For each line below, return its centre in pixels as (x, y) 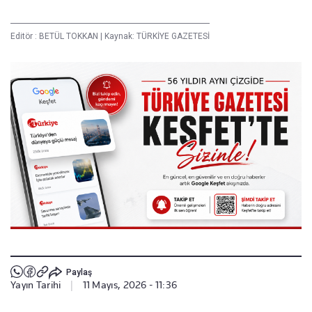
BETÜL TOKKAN (70, 36)
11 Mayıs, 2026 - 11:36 (130, 284)
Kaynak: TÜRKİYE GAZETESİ (156, 36)
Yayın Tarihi (36, 284)
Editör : (25, 36)
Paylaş (79, 273)
